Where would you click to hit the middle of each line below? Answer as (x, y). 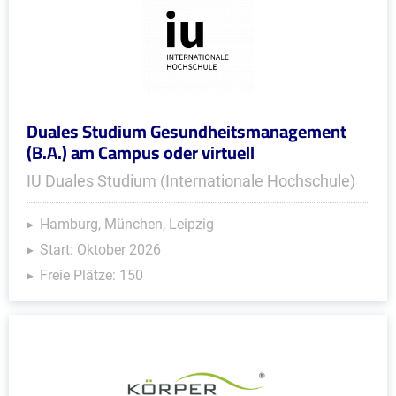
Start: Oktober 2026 (100, 250)
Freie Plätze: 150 (91, 275)
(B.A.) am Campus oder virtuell (141, 152)
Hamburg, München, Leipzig (127, 224)
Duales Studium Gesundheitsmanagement (187, 131)
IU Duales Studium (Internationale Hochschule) (191, 181)
